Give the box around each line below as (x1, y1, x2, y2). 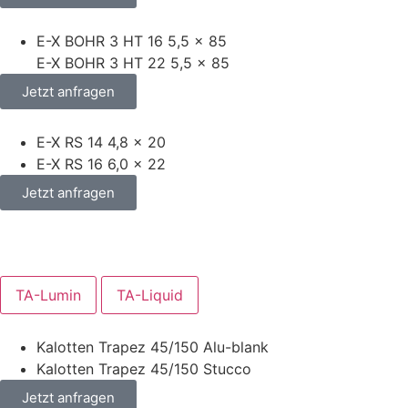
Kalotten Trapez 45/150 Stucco (36, 359, 251, 378)
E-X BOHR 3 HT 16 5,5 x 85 (36, 31, 227, 50)
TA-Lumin (15, 285, 81, 304)
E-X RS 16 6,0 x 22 (36, 154, 166, 173)
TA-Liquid (117, 285, 183, 304)
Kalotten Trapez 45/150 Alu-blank (36, 337, 269, 356)
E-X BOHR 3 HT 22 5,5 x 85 (36, 53, 229, 72)
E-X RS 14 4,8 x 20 (36, 132, 166, 151)
